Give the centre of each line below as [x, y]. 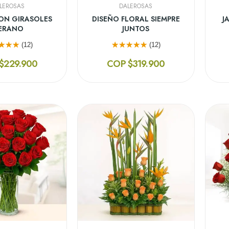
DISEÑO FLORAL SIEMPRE [136, 19]
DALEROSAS [136, 6]
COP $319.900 [136, 64]
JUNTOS [136, 28]
